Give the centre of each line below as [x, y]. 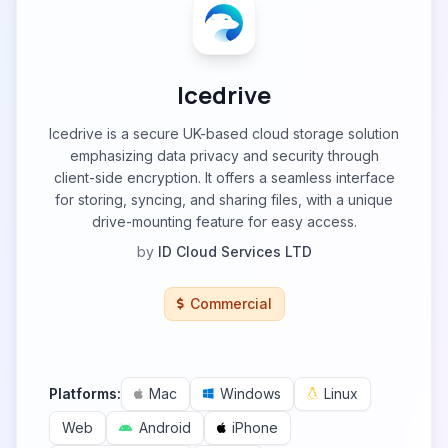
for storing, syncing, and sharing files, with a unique [224, 199]
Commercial [230, 303]
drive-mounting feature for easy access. [224, 221]
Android [165, 427]
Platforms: [85, 393]
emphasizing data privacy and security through [224, 155]
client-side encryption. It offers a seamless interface [224, 177]
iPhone [255, 427]
